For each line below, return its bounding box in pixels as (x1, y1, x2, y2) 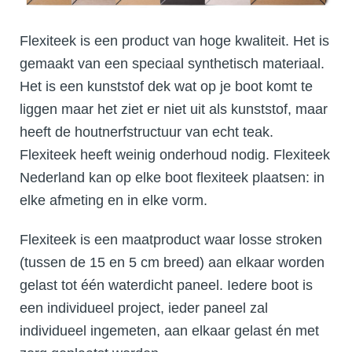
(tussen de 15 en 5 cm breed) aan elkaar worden (20, 255, 324, 271)
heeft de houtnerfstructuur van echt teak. (20, 124, 273, 141)
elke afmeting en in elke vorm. (20, 192, 207, 209)
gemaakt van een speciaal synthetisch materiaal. (20, 56, 324, 72)
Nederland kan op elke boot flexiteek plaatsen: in (20, 170, 324, 186)
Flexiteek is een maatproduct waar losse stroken (20, 232, 322, 248)
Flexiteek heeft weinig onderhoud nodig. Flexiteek (20, 147, 330, 163)
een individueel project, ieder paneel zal (20, 300, 268, 317)
